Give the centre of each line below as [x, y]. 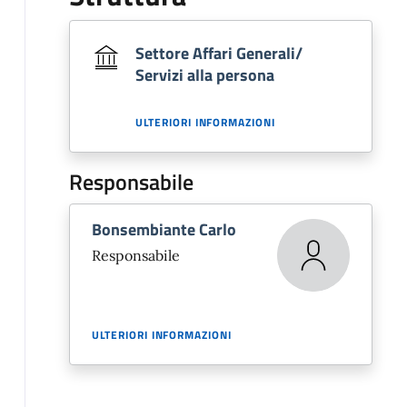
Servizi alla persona [204, 75]
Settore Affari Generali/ [218, 54]
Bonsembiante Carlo [164, 230]
